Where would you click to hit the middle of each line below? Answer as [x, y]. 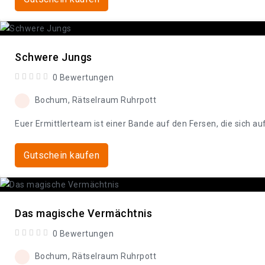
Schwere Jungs [54, 57]
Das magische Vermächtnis [83, 213]
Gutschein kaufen [62, 155]
